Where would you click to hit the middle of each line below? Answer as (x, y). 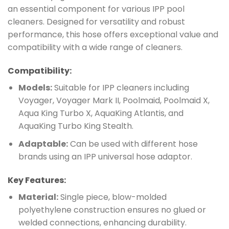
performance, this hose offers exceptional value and (113, 35)
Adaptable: (43, 144)
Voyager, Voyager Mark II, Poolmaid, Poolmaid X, (114, 101)
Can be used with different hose (133, 144)
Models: (35, 88)
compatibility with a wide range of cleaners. (95, 48)
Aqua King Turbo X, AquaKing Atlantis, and (101, 113)
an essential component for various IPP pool (96, 9)
